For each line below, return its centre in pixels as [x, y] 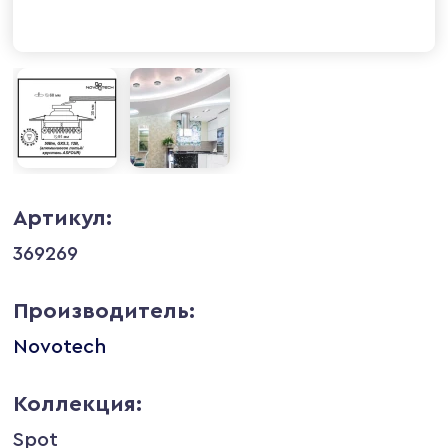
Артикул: [63, 217]
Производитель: [104, 310]
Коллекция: [78, 403]
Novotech [60, 346]
